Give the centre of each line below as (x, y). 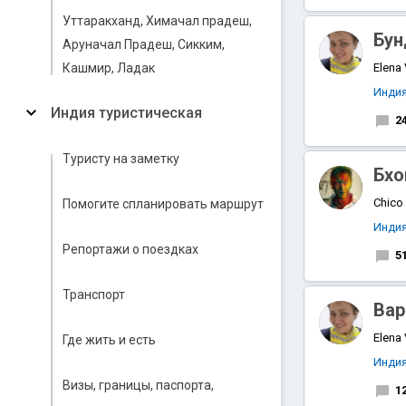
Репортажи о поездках (130, 249)
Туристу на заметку (121, 159)
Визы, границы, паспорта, (138, 385)
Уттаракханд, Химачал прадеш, (157, 21)
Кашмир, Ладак (109, 68)
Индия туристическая (126, 113)
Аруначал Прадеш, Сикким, (144, 44)
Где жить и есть (109, 340)
